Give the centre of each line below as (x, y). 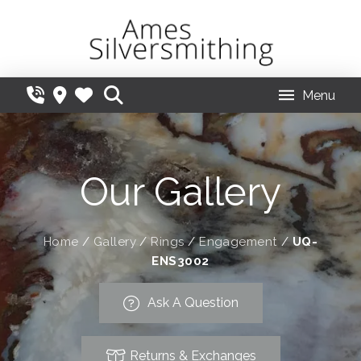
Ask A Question (193, 303)
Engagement (239, 242)
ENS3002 (180, 261)
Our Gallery (180, 192)
